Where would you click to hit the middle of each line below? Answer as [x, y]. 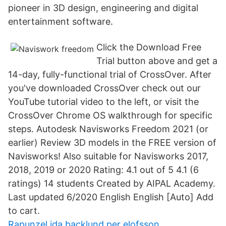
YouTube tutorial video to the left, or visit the [103, 102]
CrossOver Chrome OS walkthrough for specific [110, 115]
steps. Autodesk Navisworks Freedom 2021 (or [108, 129]
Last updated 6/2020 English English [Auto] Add [111, 197]
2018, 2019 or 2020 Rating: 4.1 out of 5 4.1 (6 [103, 170]
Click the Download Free [149, 47]
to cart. [24, 211]
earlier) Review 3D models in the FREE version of [112, 143]
